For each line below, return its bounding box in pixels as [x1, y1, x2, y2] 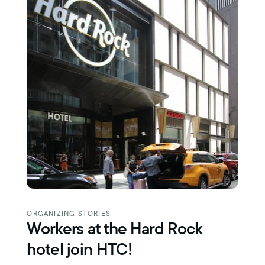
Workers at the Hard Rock [27, 222, 202, 239]
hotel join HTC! [27, 243, 132, 260]
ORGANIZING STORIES [27, 211, 111, 218]
